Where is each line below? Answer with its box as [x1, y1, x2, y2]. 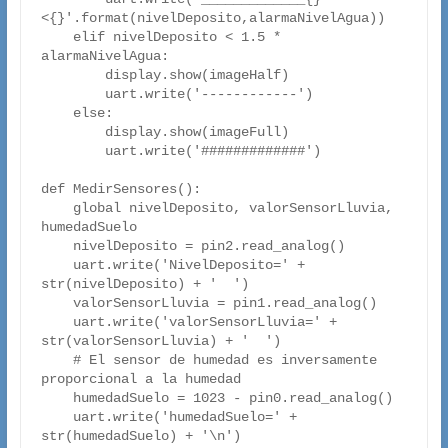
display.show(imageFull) [40, 124, 105, 141]
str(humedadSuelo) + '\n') [40, 428, 241, 445]
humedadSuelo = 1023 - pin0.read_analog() [40, 390, 73, 407]
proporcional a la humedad [40, 371, 241, 388]
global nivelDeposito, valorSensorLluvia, [40, 200, 73, 217]
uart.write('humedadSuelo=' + [40, 409, 73, 426]
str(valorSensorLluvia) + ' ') [40, 333, 281, 350]
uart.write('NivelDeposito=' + [40, 257, 73, 274]
